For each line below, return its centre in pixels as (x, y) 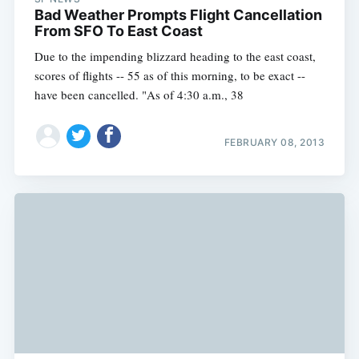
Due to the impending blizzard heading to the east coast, (175, 56)
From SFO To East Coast (118, 31)
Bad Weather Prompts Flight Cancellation (178, 15)
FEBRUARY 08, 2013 (274, 142)
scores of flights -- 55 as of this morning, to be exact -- (169, 76)
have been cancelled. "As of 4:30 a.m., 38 (139, 95)
